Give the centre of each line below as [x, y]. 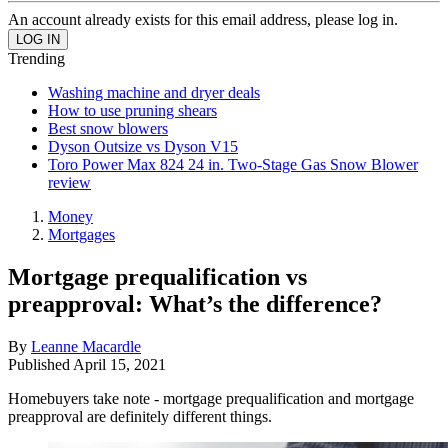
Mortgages [81, 234]
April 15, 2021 [119, 364]
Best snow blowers [108, 128]
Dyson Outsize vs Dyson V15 [143, 146]
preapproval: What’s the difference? [195, 303]
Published [40, 364]
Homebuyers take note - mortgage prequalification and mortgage [211, 398]
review [69, 182]
